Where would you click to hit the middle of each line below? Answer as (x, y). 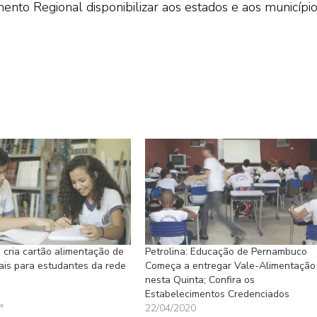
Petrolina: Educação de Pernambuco (226, 252)
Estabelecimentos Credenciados (217, 294)
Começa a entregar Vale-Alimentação (230, 266)
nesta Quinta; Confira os (200, 280)
